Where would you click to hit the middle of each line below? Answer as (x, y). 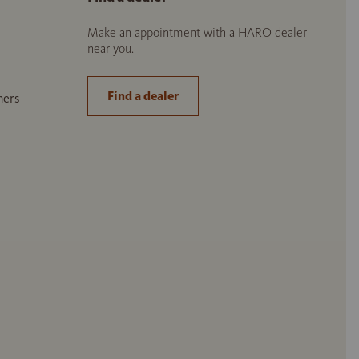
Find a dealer (143, 96)
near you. (111, 48)
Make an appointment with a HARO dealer (197, 32)
